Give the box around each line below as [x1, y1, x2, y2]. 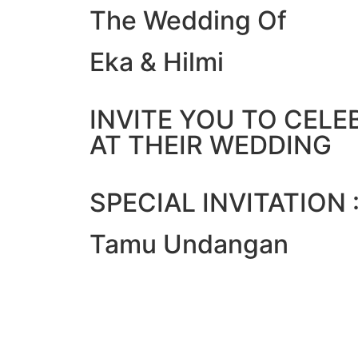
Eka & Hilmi [89, 46, 224, 78]
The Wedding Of [89, 5, 287, 36]
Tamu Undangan [89, 229, 288, 260]
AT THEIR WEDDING [89, 129, 332, 161]
